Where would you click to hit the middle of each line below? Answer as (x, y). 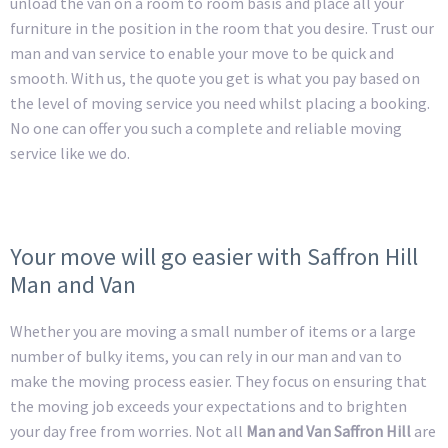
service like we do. (70, 153)
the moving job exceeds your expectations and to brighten (208, 405)
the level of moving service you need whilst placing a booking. (220, 103)
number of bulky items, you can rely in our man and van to (206, 355)
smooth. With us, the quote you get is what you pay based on (215, 78)
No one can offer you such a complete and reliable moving (206, 128)
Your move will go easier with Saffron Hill (214, 256)
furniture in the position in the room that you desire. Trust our (222, 28)
